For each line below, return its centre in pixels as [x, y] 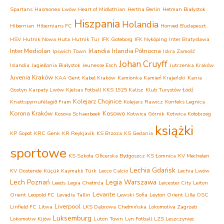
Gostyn [18, 89]
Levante [104, 194]
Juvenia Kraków [31, 77]
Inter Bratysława [189, 39]
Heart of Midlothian [102, 9]
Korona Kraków [31, 113]
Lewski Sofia [132, 194]
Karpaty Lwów [46, 89]
